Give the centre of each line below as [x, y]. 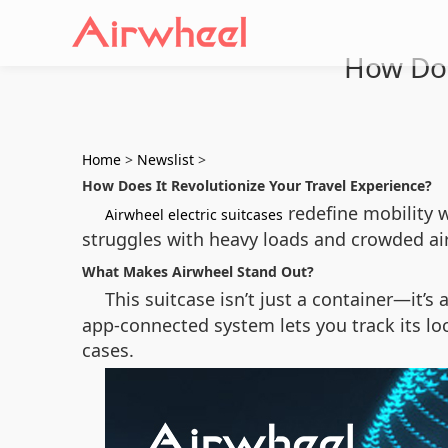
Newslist [165, 159]
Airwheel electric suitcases [194, 214]
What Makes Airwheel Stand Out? [198, 271]
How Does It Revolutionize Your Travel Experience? [257, 185]
